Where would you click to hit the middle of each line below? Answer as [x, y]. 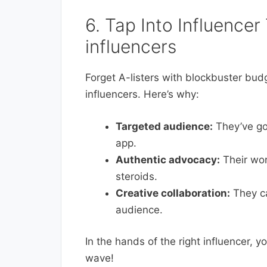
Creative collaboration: [173, 193]
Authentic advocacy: [168, 159]
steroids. [136, 176]
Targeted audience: [164, 126]
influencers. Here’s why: [142, 94]
